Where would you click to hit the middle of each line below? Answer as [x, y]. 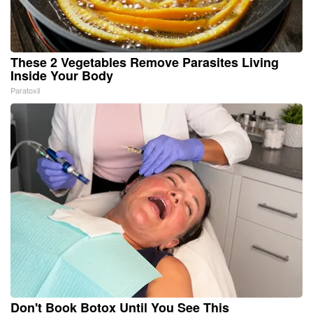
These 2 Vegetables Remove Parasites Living [145, 62]
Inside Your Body [62, 75]
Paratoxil [25, 90]
